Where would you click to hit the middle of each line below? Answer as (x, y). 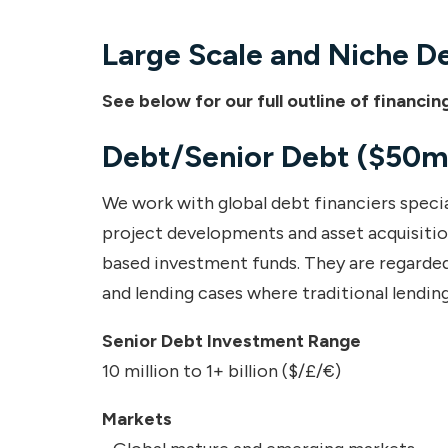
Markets (137, 418)
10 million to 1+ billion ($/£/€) (221, 370)
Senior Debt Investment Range (231, 340)
